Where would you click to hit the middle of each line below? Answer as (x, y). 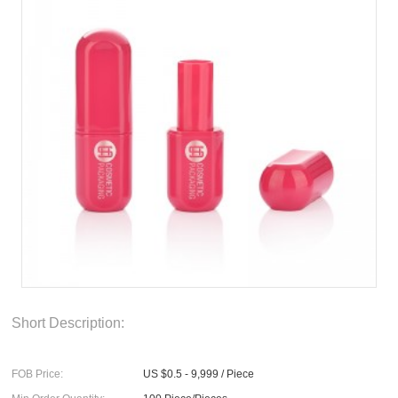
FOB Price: (38, 374)
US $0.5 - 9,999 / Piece (199, 374)
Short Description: (68, 322)
